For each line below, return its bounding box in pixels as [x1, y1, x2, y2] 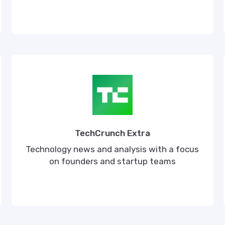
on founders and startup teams [49, 156, 176, 166]
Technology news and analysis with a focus [26, 144, 199, 154]
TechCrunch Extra [74, 128, 150, 138]
